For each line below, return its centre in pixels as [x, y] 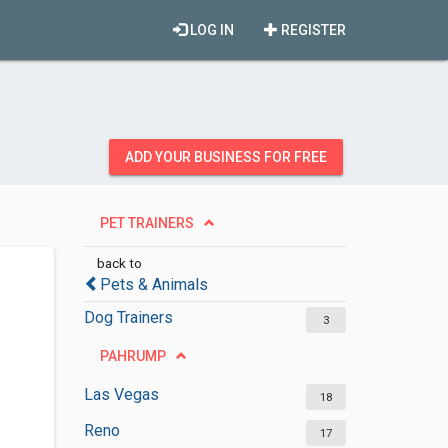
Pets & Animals [153, 284]
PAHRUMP [132, 356]
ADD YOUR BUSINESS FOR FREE [226, 157]
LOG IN [210, 30]
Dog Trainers [128, 317]
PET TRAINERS [146, 223]
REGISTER [312, 30]
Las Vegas [121, 394]
